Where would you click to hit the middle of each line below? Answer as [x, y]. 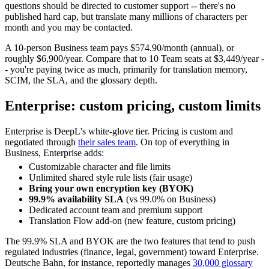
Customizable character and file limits [100, 166]
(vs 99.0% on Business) [170, 199]
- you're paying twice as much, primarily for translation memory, [126, 70]
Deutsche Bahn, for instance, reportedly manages [99, 262]
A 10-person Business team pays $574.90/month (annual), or [119, 48]
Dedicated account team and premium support [116, 210]
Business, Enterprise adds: [54, 153]
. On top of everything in [183, 142]
